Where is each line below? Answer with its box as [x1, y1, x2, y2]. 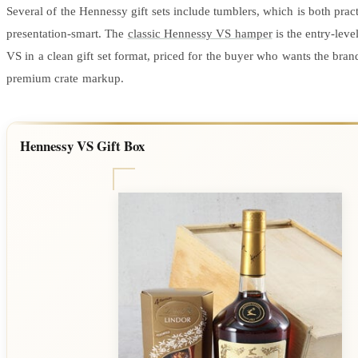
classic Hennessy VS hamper [127, 26, 272, 40]
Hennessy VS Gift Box [20, 135, 145, 156]
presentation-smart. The [6, 26, 128, 40]
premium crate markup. [6, 71, 124, 85]
